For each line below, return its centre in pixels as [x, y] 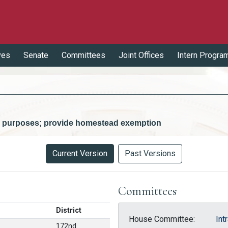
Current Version [80, 153]
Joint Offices [141, 55]
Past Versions [150, 153]
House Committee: [162, 219]
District [68, 210]
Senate [36, 55]
